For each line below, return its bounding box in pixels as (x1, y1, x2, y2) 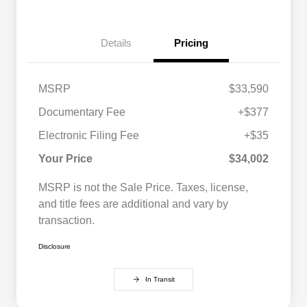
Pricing (174, 37, 208, 49)
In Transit (145, 275, 175, 284)
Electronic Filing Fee (38, 130, 139, 142)
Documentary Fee (38, 106, 125, 119)
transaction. (38, 214, 95, 227)
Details (100, 37, 132, 49)
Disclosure (38, 243, 71, 251)
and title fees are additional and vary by (38, 198, 228, 210)
